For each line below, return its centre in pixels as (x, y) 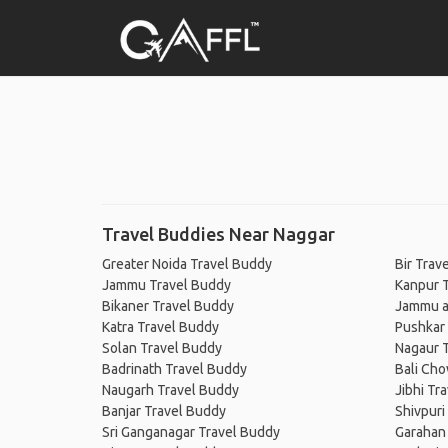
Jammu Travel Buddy (166, 285)
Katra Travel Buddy (160, 327)
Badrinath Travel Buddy (174, 369)
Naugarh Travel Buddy (170, 390)
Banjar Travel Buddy (164, 411)
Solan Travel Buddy (162, 348)
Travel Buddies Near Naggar (218, 234)
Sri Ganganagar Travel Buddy (191, 432)
